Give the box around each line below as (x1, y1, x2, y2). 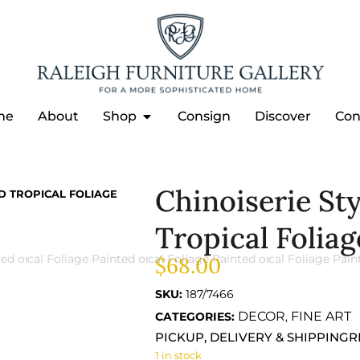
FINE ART (290, 308, 351, 324)
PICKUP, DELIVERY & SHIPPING (154, 329, 349, 345)
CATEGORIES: (154, 309, 235, 324)
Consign (177, 108, 231, 125)
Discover (254, 108, 311, 125)
